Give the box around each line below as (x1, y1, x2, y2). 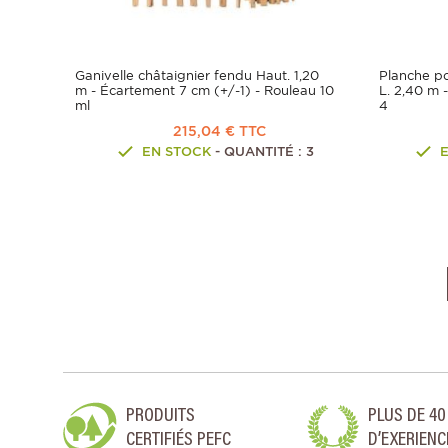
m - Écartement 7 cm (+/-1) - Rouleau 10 (75, 83, 334, 99)
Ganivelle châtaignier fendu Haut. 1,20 (75, 68, 319, 84)
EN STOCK (142, 144, 211, 160)
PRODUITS (125, 405, 195, 426)
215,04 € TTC (173, 123, 266, 140)
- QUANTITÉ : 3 (211, 144, 314, 160)
